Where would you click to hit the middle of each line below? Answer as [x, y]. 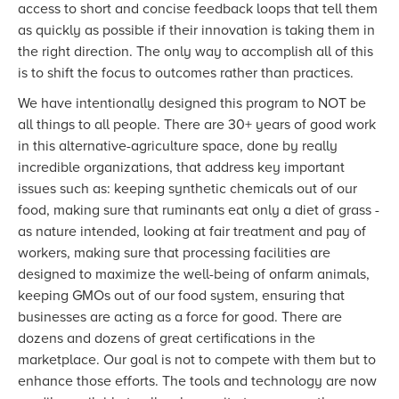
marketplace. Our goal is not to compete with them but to [197, 360]
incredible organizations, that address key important [181, 168]
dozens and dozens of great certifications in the [167, 339]
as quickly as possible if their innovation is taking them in [196, 31]
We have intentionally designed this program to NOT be [192, 104]
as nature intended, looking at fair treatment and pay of [192, 232]
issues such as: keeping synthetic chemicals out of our [187, 189]
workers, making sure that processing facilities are [174, 253]
